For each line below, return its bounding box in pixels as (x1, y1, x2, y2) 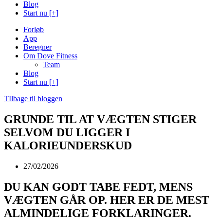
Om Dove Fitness (23, 52, 77, 60)
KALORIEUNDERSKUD (4, 139, 132, 152)
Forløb (23, 25, 44, 34)
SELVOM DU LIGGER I (4, 126, 130, 139)
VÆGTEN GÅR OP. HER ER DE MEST (4, 193, 209, 206)
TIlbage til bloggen (4, 94, 62, 103)
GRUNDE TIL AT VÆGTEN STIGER (4, 112, 197, 126)
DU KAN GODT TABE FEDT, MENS (4, 180, 193, 193)
